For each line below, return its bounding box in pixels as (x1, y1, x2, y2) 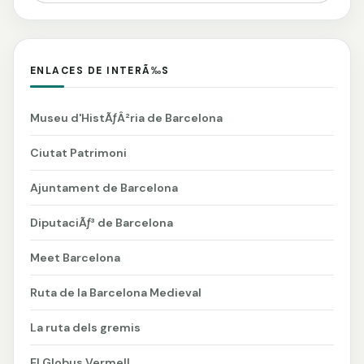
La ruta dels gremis (30, 319, 141, 335)
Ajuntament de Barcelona (30, 180, 178, 195)
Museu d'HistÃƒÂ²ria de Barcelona (30, 110, 223, 125)
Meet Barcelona (30, 249, 120, 265)
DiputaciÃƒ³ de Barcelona (30, 214, 173, 230)
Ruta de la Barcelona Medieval (30, 284, 201, 300)
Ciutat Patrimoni (30, 145, 127, 160)
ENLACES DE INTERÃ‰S (30, 64, 170, 78)
